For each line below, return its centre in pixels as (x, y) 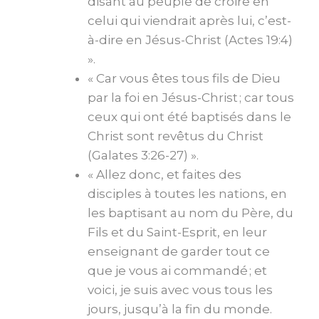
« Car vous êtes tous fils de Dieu (184, 78)
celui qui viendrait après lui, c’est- (189, 20)
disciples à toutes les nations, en (187, 193)
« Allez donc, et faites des (164, 174)
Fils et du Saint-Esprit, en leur (177, 232)
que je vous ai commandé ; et (177, 270)
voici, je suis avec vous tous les (180, 289)
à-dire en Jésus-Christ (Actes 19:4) (190, 40)
